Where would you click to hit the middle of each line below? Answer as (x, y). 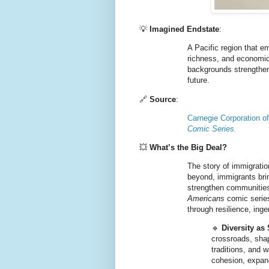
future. (198, 80)
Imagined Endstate (184, 29)
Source (163, 99)
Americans (206, 199)
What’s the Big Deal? (188, 147)
